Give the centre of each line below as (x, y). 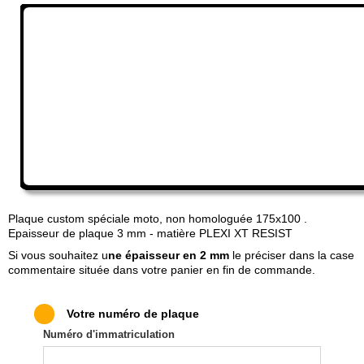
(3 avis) (162, 117)
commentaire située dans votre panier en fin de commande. (162, 269)
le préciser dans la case (292, 255)
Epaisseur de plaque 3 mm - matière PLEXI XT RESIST (150, 233)
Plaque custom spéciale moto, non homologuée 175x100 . (158, 218)
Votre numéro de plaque (132, 313)
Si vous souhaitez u (58, 255)
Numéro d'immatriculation (109, 334)
